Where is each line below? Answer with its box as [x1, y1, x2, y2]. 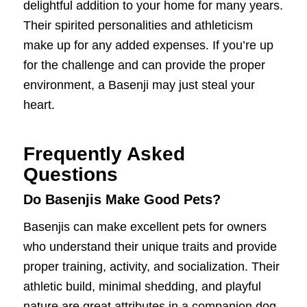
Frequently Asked [23, 143, 185, 164]
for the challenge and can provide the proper [23, 58, 265, 72]
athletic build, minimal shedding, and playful [23, 279, 261, 293]
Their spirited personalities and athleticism [23, 18, 253, 32]
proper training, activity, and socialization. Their [23, 259, 280, 273]
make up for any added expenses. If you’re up [23, 38, 273, 52]
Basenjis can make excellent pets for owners [23, 219, 267, 234]
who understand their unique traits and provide [23, 239, 277, 254]
